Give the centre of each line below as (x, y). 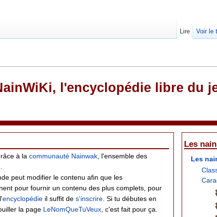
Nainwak (84, 156)
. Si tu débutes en (130, 199)
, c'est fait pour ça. (129, 209)
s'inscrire (89, 199)
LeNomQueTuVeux (72, 209)
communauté (49, 156)
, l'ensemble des (122, 156)
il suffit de (59, 199)
